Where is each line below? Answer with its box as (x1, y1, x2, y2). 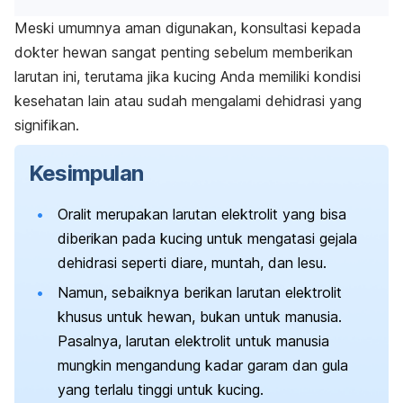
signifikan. (14, 115, 79, 134)
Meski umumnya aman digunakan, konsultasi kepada (14, 18, 361, 37)
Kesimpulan (29, 159, 143, 186)
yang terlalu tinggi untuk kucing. (58, 380, 264, 399)
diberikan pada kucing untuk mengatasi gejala (58, 228, 357, 247)
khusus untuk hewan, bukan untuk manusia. (58, 307, 342, 326)
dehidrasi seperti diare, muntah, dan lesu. (58, 253, 327, 272)
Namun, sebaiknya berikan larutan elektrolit (58, 282, 342, 301)
